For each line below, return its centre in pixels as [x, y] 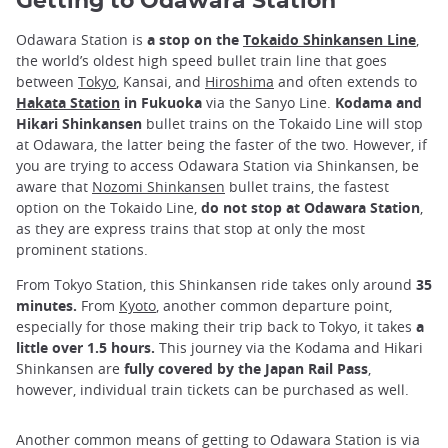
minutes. [48, 306]
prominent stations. [84, 249]
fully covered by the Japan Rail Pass [246, 369]
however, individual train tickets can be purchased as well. [214, 390]
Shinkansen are [70, 369]
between [47, 81]
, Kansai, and [160, 81]
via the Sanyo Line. [268, 102]
